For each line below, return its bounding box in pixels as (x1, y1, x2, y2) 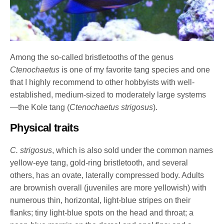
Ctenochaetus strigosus (69, 102, 153, 111)
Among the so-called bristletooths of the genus (10, 52, 174, 61)
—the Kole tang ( (10, 102, 70, 111)
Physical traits (10, 121, 79, 134)
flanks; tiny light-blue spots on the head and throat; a (10, 208, 194, 217)
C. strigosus (10, 145, 52, 154)
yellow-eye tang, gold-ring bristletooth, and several (10, 158, 188, 167)
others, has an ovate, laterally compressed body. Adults (10, 170, 204, 179)
